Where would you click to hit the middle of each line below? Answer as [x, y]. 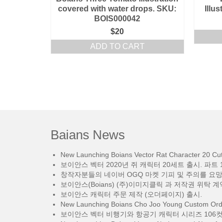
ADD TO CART [117, 46]
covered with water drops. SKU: [117, 9]
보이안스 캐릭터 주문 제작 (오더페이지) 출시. [131, 194]
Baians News [88, 135]
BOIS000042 [117, 19]
